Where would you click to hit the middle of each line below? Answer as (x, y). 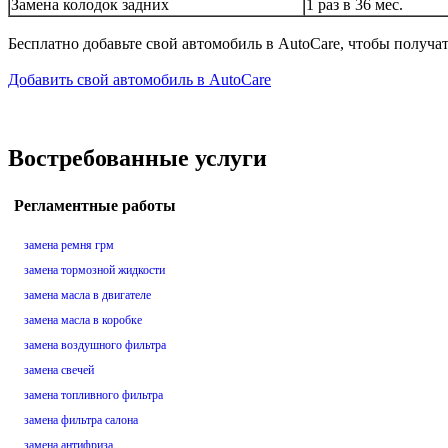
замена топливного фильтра (93, 395)
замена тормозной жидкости (94, 270)
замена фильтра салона (81, 420)
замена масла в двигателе (87, 295)
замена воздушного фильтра (95, 345)
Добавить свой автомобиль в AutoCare (139, 79)
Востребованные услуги (137, 157)
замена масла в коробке (83, 320)
